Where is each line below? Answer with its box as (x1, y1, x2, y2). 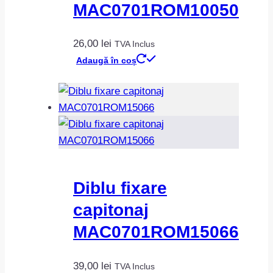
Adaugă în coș (76, 55, 136, 66)
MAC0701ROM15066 (73, 222, 239, 242)
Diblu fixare (73, 179, 167, 198)
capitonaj (73, 200, 149, 220)
